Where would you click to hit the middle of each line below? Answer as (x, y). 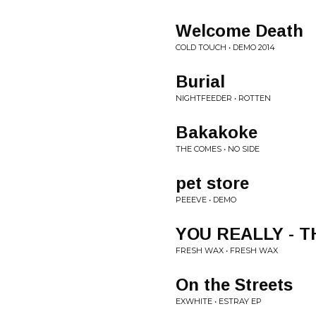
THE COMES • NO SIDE (218, 149)
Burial (200, 81)
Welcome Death (239, 31)
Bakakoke (217, 132)
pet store (212, 183)
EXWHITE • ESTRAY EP (219, 301)
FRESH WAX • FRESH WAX (227, 250)
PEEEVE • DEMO (206, 200)
